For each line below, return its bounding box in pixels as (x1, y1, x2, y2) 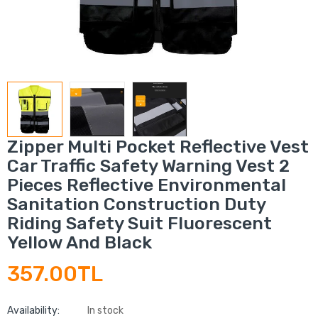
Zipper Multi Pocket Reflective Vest (7, 136, 309, 158)
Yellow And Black (7, 232, 152, 253)
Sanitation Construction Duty (7, 194, 265, 215)
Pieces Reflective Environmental (7, 175, 286, 196)
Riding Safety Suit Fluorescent (7, 213, 272, 234)
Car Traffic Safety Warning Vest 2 (7, 155, 290, 177)
